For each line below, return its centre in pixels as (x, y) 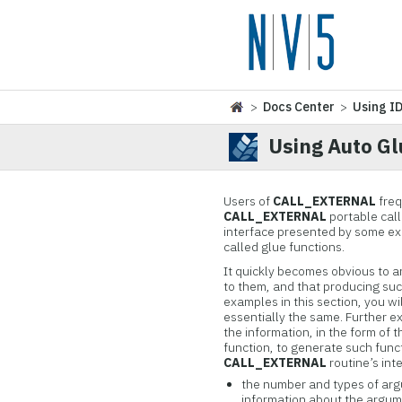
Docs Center (299, 107)
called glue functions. (284, 247)
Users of (249, 201)
